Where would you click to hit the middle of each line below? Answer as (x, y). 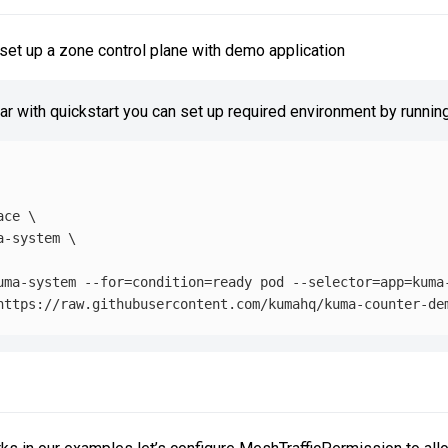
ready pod (252, 281)
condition (168, 281)
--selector (332, 281)
